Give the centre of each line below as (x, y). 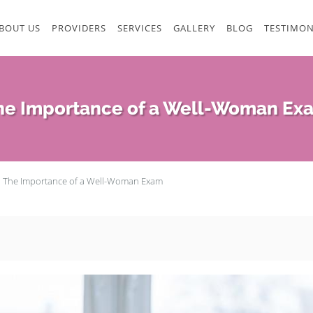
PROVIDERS (79, 28)
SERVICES (140, 28)
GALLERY (194, 28)
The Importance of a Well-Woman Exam (83, 181)
